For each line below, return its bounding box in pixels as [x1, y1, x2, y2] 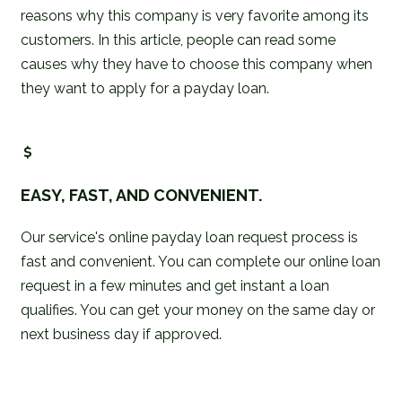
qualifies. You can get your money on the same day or [21, 301, 375, 319]
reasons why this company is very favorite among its [21, 6, 369, 24]
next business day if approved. [21, 325, 222, 343]
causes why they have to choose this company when [21, 55, 372, 73]
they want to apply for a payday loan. [21, 79, 269, 97]
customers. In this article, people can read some [21, 31, 336, 48]
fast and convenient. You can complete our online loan [21, 252, 380, 270]
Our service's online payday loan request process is [21, 228, 358, 246]
